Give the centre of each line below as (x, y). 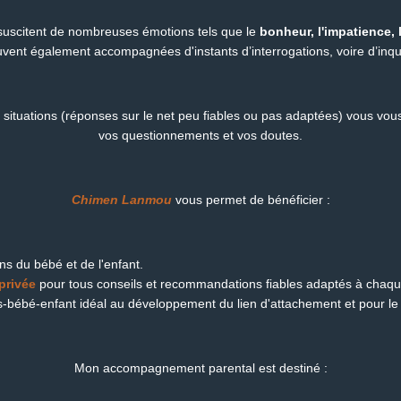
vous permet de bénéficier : (252, 199)
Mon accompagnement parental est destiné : (200, 367)
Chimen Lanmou (121, 199)
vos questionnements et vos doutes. (200, 135)
